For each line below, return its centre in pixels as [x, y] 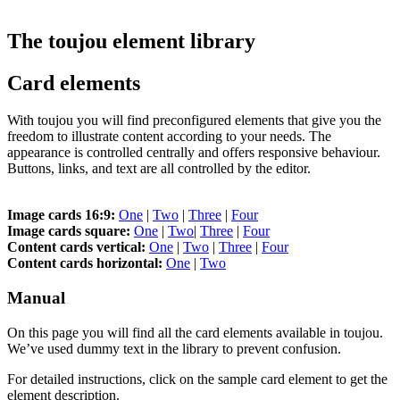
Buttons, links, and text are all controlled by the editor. [159, 169]
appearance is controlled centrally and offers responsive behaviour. [194, 153]
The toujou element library [131, 41]
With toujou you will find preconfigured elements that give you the [194, 121]
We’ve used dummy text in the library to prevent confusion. [174, 348]
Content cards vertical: [76, 247]
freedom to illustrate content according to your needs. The [169, 137]
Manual [36, 298]
